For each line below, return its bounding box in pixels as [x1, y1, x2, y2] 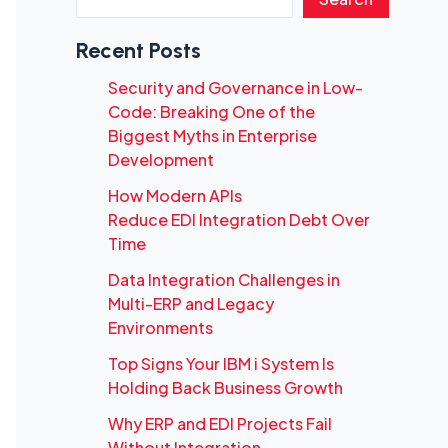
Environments [108, 316, 213, 338]
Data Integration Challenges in [108, 268, 340, 290]
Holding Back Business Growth [108, 376, 343, 398]
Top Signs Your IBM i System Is [108, 352, 334, 374]
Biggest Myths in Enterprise [108, 124, 317, 146]
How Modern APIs [108, 184, 242, 206]
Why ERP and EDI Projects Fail [108, 412, 332, 434]
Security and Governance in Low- [108, 76, 363, 98]
